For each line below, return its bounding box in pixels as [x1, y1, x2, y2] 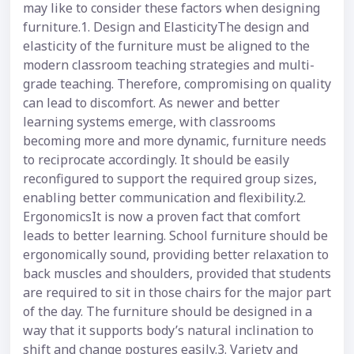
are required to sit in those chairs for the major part [23, 284, 331, 302]
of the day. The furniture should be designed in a [23, 303, 312, 321]
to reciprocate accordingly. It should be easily [23, 151, 289, 169]
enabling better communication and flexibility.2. [23, 189, 306, 207]
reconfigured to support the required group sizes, [23, 170, 317, 188]
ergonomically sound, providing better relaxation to [23, 246, 329, 264]
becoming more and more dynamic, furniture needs [23, 132, 326, 150]
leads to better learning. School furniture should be [23, 227, 328, 245]
